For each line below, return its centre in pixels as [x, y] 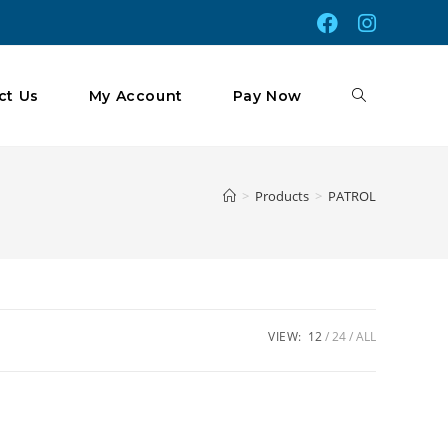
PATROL [352, 196]
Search [375, 295]
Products [282, 196]
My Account [135, 96]
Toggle [375, 95]
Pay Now [267, 96]
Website [380, 195]
